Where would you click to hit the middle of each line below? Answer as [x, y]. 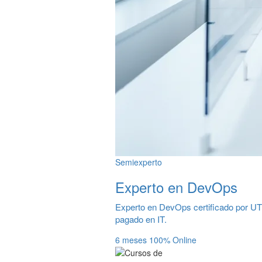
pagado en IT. [141, 219]
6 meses [132, 239]
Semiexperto [139, 162]
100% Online [173, 239]
